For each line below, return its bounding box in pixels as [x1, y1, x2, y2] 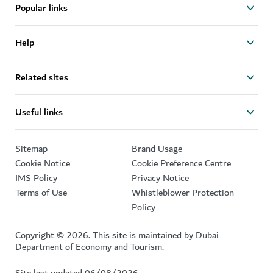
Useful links [15, 104, 63, 121]
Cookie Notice [15, 155, 70, 172]
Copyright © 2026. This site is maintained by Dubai [15, 227, 219, 244]
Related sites [15, 69, 68, 86]
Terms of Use [15, 185, 67, 202]
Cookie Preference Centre [132, 155, 231, 172]
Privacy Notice [132, 170, 189, 187]
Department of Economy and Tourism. [15, 239, 164, 256]
